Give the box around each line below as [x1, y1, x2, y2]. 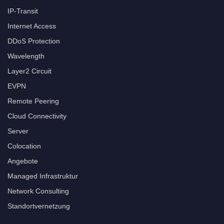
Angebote [7, 156, 38, 165]
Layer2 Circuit [7, 66, 51, 75]
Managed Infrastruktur [7, 171, 78, 180]
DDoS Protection [7, 36, 60, 45]
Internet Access [7, 21, 56, 30]
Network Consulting [7, 186, 69, 195]
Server [7, 126, 28, 135]
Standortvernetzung [7, 201, 70, 210]
